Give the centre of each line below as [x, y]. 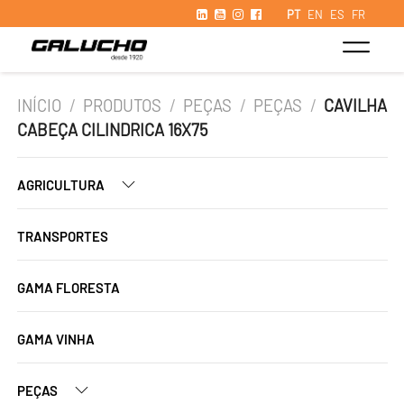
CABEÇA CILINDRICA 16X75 [112, 130]
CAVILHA [356, 106]
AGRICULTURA [62, 185]
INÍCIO [39, 106]
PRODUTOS [123, 106]
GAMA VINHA [56, 339]
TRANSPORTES [63, 236]
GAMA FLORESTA [69, 288]
